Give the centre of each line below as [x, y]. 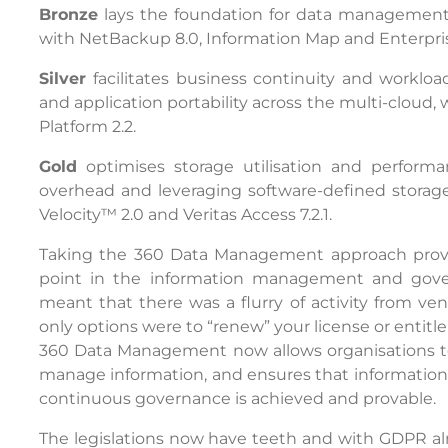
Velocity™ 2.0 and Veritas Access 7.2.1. [185, 215]
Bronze [68, 15]
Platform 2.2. [87, 127]
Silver [62, 79]
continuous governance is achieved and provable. [237, 399]
